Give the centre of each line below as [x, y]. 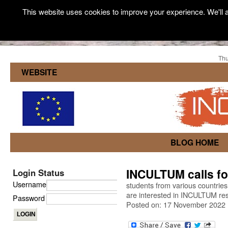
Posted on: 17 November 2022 [176, 204]
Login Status [38, 173]
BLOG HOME [195, 142]
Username [30, 184]
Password [29, 198]
